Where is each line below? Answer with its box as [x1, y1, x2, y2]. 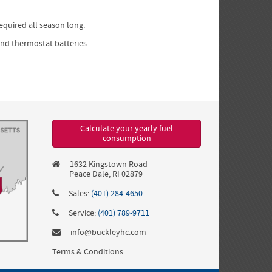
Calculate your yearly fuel [80, 123, 173, 134]
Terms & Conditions [52, 246, 123, 257]
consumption [102, 133, 151, 144]
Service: [69, 208, 98, 219]
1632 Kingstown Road [70, 159, 148, 170]
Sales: [69, 188, 91, 199]
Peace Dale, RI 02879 [69, 169, 143, 180]
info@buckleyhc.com [70, 227, 146, 238]
